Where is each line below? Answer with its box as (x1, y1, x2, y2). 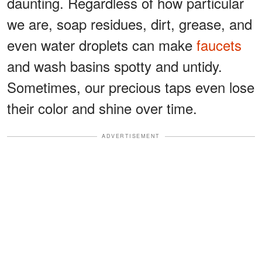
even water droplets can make (7, 35, 196, 56)
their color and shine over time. (7, 98, 197, 119)
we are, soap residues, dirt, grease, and (7, 13, 252, 35)
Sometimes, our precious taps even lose (7, 77, 254, 98)
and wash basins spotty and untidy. (7, 56, 222, 77)
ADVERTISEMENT (102, 132, 160, 140)
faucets (196, 35, 242, 56)
